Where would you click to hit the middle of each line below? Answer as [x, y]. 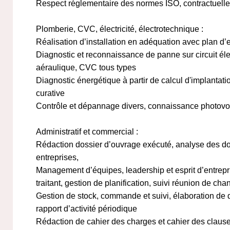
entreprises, [57, 157]
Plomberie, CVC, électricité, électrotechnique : [120, 29]
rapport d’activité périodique [87, 209]
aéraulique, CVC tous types [86, 68]
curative [50, 93]
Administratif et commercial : [87, 132]
